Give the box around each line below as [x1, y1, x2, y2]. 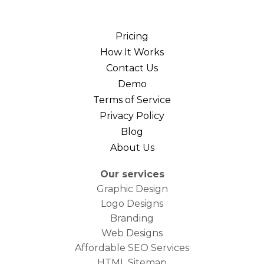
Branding [110, 213, 154, 225]
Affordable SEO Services [75, 242, 189, 254]
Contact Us [106, 62, 158, 74]
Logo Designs [101, 198, 163, 210]
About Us [110, 142, 154, 154]
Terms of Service [93, 94, 171, 106]
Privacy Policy [100, 110, 164, 122]
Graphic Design [96, 183, 168, 195]
